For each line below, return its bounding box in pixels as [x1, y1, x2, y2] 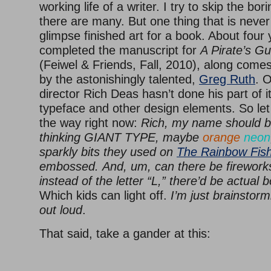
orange [203, 131, 240, 144]
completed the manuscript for [39, 44, 200, 57]
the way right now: [39, 116, 141, 129]
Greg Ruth [199, 73, 255, 86]
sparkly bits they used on [39, 145, 177, 158]
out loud [39, 203, 82, 217]
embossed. [39, 160, 99, 173]
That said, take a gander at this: [39, 227, 211, 240]
